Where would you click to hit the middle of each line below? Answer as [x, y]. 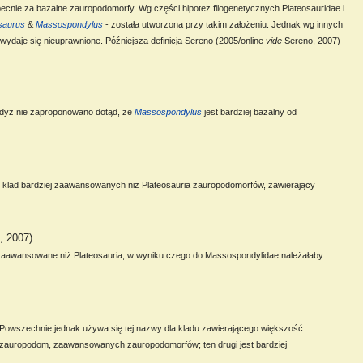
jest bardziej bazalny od [250, 111]
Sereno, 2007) [312, 41]
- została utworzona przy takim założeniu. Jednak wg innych [223, 24]
